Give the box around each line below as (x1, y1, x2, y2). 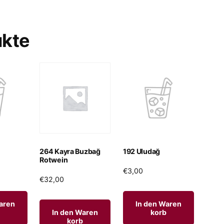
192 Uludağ (122, 147, 160, 156)
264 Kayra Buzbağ (39, 147, 100, 156)
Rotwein (39, 155, 68, 164)
